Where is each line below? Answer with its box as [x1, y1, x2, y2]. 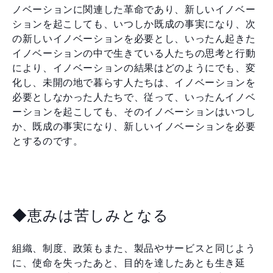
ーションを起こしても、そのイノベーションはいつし [12, 106, 256, 117]
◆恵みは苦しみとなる [12, 207, 169, 224]
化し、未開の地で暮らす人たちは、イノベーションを [12, 77, 256, 88]
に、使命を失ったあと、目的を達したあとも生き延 [12, 257, 246, 268]
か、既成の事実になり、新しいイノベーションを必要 [12, 121, 256, 132]
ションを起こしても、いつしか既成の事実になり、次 [12, 18, 256, 29]
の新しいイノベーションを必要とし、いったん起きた [12, 33, 256, 44]
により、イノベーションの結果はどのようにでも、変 [12, 62, 256, 73]
